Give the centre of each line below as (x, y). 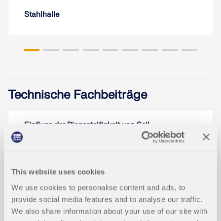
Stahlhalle (42, 14)
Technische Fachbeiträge (77, 95)
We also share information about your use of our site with (110, 211)
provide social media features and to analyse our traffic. (107, 199)
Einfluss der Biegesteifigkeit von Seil (87, 125)
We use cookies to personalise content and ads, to (98, 187)
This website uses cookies (58, 172)
